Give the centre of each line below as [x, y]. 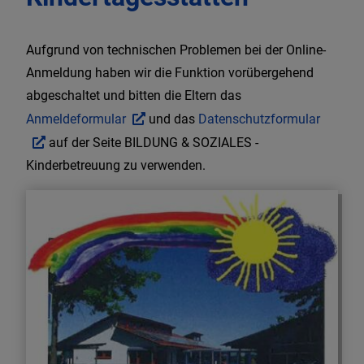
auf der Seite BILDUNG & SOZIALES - [152, 143]
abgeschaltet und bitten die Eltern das [134, 95]
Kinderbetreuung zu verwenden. [116, 165]
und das [172, 119]
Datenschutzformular [259, 119]
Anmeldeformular [76, 119]
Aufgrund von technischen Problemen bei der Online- [176, 50]
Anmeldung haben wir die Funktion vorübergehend [170, 73]
